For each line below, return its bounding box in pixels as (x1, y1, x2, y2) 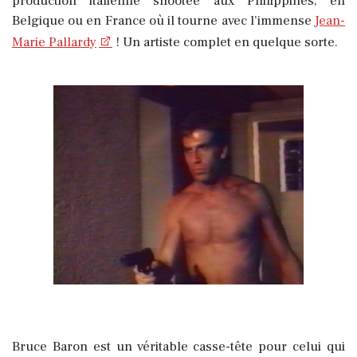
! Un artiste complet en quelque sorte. (112, 33, 338, 52)
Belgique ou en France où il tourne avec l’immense (12, 12, 315, 30)
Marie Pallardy (12, 33, 96, 52)
